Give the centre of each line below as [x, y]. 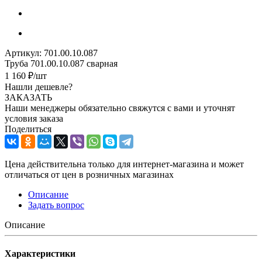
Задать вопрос [56, 205]
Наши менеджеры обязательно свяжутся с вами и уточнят [120, 108]
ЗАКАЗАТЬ [28, 97]
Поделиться [28, 129]
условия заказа [34, 118]
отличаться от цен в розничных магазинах [89, 174]
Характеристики [40, 254]
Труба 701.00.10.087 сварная [61, 63]
